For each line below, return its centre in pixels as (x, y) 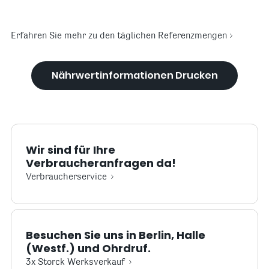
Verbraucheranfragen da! (101, 163)
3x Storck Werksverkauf (75, 262)
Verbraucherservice (66, 177)
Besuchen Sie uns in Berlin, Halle (116, 235)
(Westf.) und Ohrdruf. (88, 248)
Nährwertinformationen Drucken (134, 75)
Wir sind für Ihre (71, 150)
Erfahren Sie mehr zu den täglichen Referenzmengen (119, 36)
